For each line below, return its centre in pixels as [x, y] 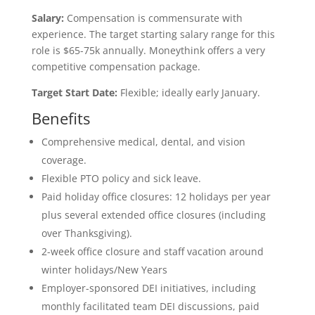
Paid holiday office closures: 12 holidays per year [156, 197]
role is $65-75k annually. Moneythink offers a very [148, 50]
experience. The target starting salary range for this [153, 34]
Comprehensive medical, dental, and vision [143, 142]
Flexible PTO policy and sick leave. [121, 178]
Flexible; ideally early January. [188, 92]
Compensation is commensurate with [153, 18]
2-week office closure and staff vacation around [152, 251]
